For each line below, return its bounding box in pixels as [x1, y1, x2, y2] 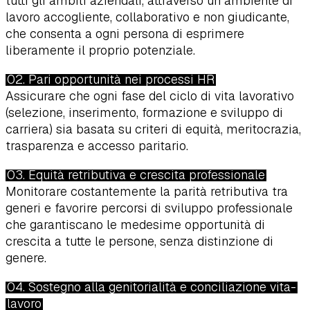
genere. [6, 250, 46, 266]
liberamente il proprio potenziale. [6, 42, 195, 59]
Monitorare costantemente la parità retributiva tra [6, 183, 288, 200]
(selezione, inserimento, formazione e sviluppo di [6, 104, 283, 121]
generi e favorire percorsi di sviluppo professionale [6, 200, 293, 217]
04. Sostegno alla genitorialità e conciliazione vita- [7, 279, 296, 295]
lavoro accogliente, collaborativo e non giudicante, [6, 9, 289, 26]
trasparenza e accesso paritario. [6, 138, 188, 154]
